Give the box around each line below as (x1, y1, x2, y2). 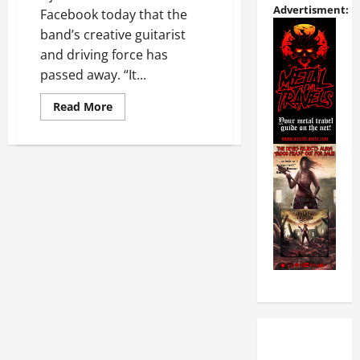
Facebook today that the (40, 6, 187, 24)
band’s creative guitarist (40, 26, 186, 44)
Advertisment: (272, 2, 349, 18)
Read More (53, 99, 112, 115)
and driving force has (40, 46, 168, 64)
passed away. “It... (40, 66, 146, 84)
